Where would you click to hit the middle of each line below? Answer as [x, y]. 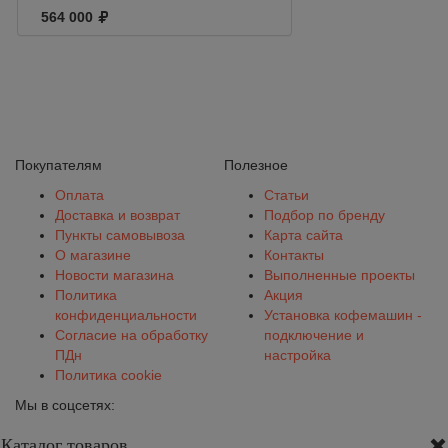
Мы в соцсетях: [65, 405]
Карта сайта [303, 235]
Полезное [256, 165]
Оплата [79, 195]
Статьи [286, 195]
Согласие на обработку [131, 335]
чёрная [169, 52]
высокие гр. [183, 12]
